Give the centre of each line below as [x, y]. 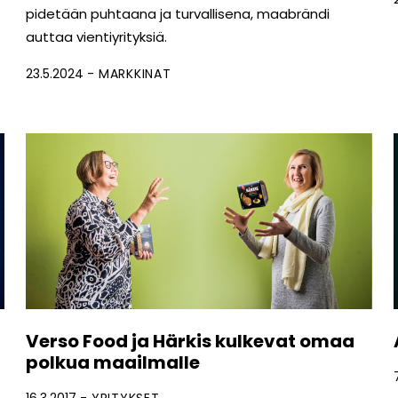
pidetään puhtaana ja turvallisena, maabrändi [177, 14]
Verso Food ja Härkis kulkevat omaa [190, 342]
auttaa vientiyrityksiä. [96, 37]
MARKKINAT [135, 74]
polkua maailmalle [112, 363]
